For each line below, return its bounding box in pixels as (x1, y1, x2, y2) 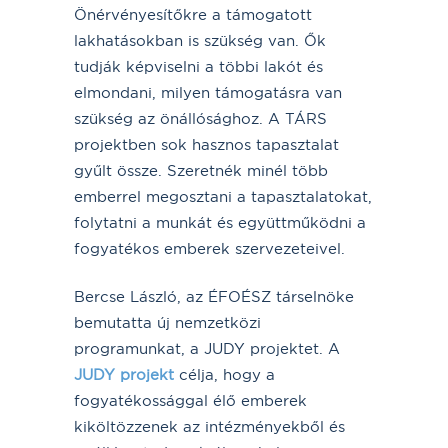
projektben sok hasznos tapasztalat (74, 134, 339, 154)
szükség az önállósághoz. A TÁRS (74, 108, 327, 128)
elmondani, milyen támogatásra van (74, 82, 342, 102)
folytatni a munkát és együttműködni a (74, 212, 366, 232)
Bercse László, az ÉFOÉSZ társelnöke (74, 286, 354, 306)
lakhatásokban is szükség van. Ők (74, 30, 326, 50)
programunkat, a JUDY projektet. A (74, 338, 340, 358)
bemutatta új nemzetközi (74, 312, 261, 332)
